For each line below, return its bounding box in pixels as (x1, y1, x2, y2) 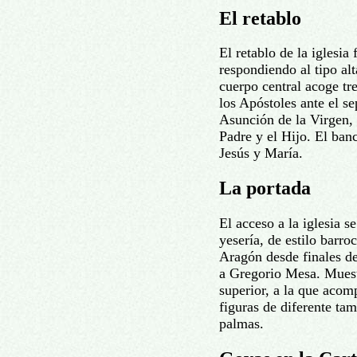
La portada (219, 178, 311, 199)
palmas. (219, 316, 264, 332)
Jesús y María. (219, 145, 303, 162)
